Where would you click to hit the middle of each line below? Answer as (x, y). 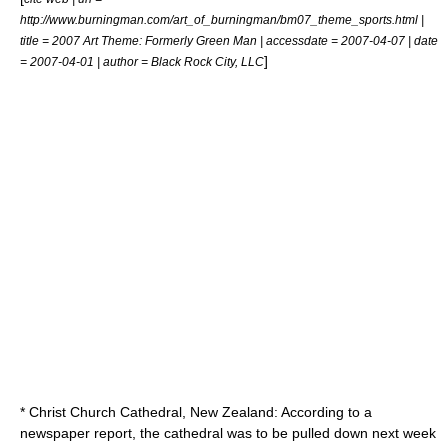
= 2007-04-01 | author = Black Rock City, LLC (142, 61)
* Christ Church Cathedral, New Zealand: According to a (196, 412)
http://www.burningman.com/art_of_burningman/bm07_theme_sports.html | (222, 19)
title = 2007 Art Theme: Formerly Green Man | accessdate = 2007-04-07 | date (229, 40)
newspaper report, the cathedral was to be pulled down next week (228, 433)
